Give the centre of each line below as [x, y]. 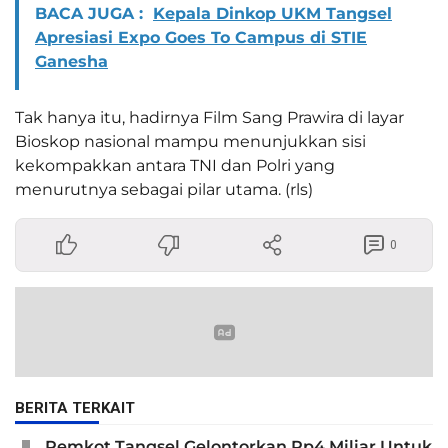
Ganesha [71, 62]
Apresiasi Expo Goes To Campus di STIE [201, 38]
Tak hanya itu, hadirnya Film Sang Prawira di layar [209, 118]
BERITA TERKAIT [75, 408]
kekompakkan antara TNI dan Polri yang [175, 166]
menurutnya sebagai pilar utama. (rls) [164, 190]
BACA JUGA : [89, 14]
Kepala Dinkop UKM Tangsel [272, 14]
